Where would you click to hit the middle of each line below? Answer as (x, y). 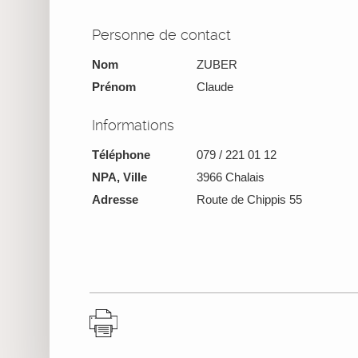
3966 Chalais (231, 177)
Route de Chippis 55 (249, 199)
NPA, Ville (119, 177)
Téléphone (123, 154)
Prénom (114, 86)
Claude (215, 86)
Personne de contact (161, 34)
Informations (133, 125)
